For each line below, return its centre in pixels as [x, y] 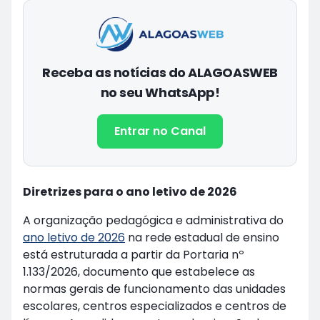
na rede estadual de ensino [202, 238]
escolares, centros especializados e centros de [155, 306]
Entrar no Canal [160, 131]
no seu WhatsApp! [160, 93]
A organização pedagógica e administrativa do [153, 221]
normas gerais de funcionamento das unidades [154, 289]
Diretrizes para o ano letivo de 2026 [130, 192]
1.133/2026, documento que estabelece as [139, 272]
